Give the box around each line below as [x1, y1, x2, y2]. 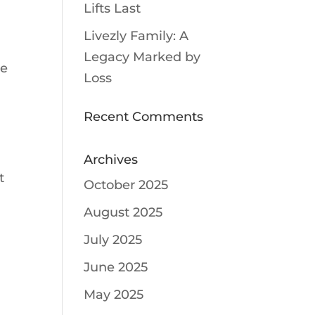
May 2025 [84, 287, 144, 302]
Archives [84, 152, 139, 167]
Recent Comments [84, 109, 204, 124]
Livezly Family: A [84, 28, 189, 44]
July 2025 [84, 232, 143, 247]
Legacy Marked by [84, 49, 201, 65]
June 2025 [84, 259, 148, 275]
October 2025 [84, 177, 169, 193]
